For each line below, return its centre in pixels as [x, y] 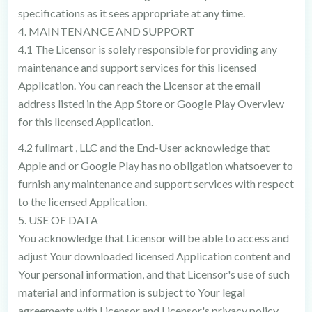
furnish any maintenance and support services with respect [156, 184]
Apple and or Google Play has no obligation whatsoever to [155, 165]
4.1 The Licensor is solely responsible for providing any [147, 49]
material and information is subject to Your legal [131, 292]
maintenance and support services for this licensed [137, 67]
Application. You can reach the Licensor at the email [139, 85]
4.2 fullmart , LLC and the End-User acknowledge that [143, 147]
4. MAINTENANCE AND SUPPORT [106, 31]
